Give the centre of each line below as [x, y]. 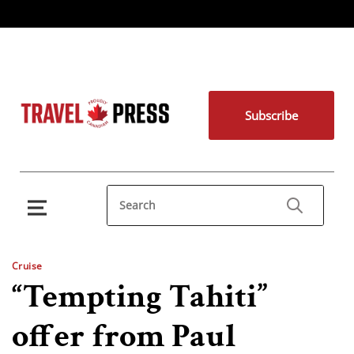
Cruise [27, 266]
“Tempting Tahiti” [140, 297]
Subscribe [271, 115]
